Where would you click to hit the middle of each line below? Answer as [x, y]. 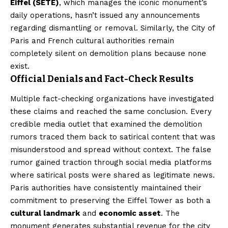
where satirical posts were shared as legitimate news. [112, 175]
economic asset [130, 213]
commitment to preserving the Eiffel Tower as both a [110, 201]
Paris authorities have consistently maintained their [106, 188]
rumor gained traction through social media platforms [111, 163]
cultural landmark [45, 213]
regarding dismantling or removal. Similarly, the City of [112, 28]
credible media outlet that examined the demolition [106, 124]
